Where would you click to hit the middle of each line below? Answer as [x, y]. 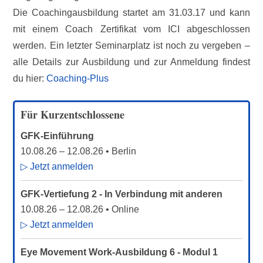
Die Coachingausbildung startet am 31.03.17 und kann [131, 13]
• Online [122, 209]
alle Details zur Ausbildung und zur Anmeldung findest [131, 62]
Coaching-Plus [78, 78]
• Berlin [120, 151]
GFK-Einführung [58, 136]
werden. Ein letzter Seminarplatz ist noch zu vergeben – [131, 45]
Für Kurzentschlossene [73, 114]
